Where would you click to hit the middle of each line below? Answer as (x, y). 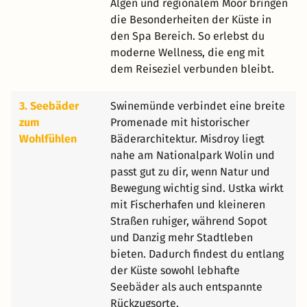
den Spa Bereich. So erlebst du (187, 36)
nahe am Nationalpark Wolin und (193, 155)
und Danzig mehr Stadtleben (182, 237)
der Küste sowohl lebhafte (175, 270)
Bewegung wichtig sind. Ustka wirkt (197, 188)
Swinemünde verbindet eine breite (198, 106)
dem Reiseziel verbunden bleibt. (192, 69)
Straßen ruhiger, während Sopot (189, 221)
